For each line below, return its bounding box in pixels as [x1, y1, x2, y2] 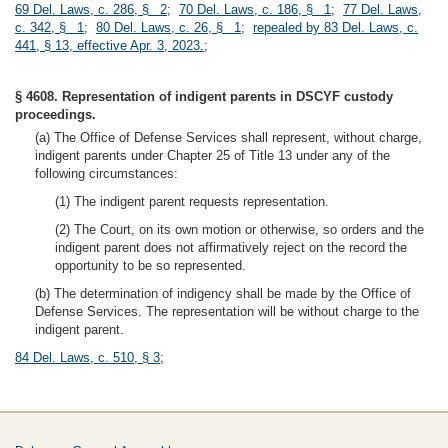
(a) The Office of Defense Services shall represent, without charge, [35, 130, 422, 145]
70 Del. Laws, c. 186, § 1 [179, 2, 331, 17]
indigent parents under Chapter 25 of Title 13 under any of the [35, 148, 390, 163]
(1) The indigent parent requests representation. [55, 194, 329, 209]
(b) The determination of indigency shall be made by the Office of [35, 286, 411, 301]
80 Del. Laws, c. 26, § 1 [96, 20, 241, 35]
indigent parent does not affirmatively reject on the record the [55, 240, 407, 255]
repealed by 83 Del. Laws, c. [253, 20, 418, 35]
